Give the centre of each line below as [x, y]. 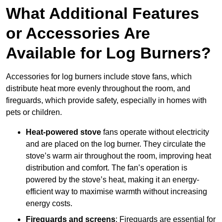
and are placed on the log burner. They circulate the [116, 144]
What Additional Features [103, 14]
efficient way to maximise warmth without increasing [116, 192]
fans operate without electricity [156, 132]
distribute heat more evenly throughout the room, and [98, 89]
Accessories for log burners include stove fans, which [99, 77]
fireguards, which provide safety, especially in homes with [106, 101]
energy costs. [49, 204]
